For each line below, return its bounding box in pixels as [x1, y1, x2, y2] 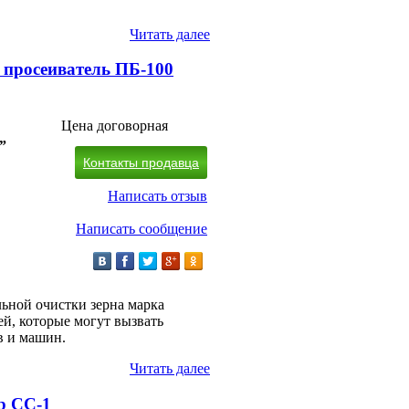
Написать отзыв [108, 188, 207, 204]
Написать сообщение [76, 221, 207, 237]
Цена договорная [61, 118, 168, 134]
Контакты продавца [83, 155, 199, 171]
